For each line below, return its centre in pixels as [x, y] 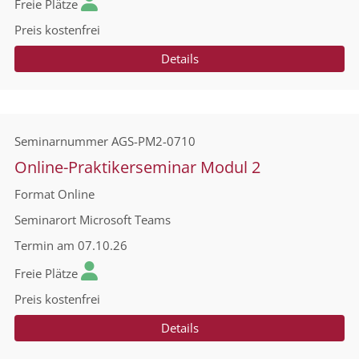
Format [34, 194]
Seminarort [45, 220]
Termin [34, 245]
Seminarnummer [61, 141]
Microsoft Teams [125, 220]
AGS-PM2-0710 [153, 141]
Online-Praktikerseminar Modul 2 [137, 167]
